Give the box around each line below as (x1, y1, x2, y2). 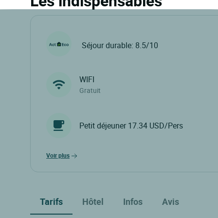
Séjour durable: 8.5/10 (82, 39, 158, 51)
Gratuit (79, 86, 101, 95)
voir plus (50, 151, 70, 160)
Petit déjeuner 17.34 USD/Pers (79, 120, 183, 131)
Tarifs (40, 195, 63, 207)
